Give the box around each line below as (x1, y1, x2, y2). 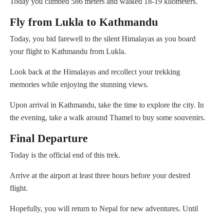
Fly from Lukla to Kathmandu (10, 16, 158, 29)
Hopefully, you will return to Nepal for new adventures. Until (10, 204, 198, 213)
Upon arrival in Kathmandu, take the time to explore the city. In (10, 101, 204, 109)
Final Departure (10, 132, 88, 145)
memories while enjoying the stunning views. (10, 80, 148, 89)
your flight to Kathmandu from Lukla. (10, 47, 126, 56)
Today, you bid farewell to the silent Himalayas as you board (10, 35, 196, 43)
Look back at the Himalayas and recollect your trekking (10, 68, 180, 76)
